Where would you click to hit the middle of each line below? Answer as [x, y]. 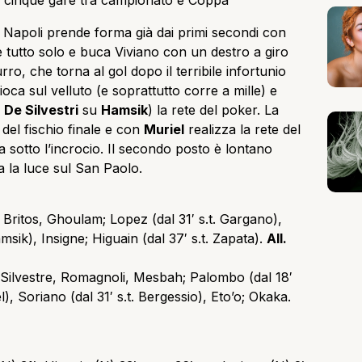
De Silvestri [41, 110]
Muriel [164, 130]
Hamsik [124, 110]
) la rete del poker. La [213, 110]
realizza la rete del [242, 130]
